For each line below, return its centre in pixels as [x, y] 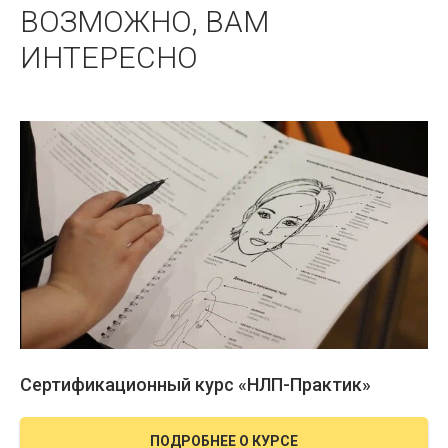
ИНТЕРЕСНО [109, 57]
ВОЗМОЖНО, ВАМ [144, 21]
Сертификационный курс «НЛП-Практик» [195, 384]
